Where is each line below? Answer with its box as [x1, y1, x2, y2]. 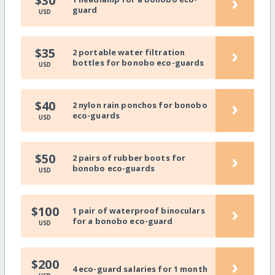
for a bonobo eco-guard [72, 215, 173, 227]
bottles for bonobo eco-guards [72, 57, 204, 69]
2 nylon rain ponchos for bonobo [72, 99, 207, 111]
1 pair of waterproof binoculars [72, 205, 205, 217]
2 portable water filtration [72, 47, 185, 58]
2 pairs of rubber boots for [72, 152, 186, 164]
